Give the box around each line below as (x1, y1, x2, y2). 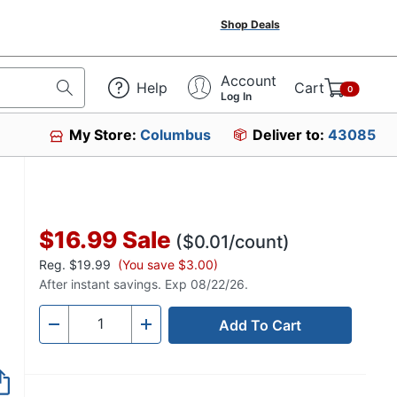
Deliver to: (253, 126, 328, 144)
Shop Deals (220, 18, 280, 31)
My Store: (69, 126, 141, 144)
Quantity (68, 320, 125, 339)
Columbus (140, 126, 212, 144)
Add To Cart (219, 316, 301, 334)
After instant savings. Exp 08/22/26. (39, 276, 248, 292)
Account (221, 71, 276, 90)
